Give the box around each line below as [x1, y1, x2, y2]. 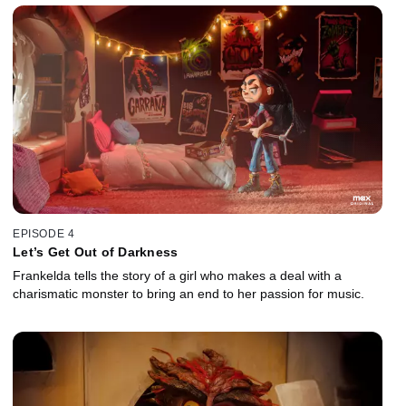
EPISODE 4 [13, 227, 75, 240]
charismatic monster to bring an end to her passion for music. [13, 285, 364, 301]
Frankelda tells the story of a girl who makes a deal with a [13, 267, 342, 283]
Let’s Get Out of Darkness [13, 244, 179, 259]
